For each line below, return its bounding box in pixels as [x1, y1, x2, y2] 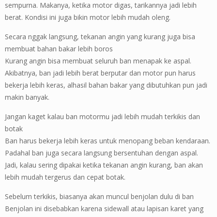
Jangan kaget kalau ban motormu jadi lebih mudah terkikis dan [5, 112, 200, 122]
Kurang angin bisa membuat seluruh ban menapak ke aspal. [5, 56, 191, 66]
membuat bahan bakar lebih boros [5, 44, 113, 54]
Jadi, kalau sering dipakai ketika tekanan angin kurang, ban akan [5, 160, 203, 170]
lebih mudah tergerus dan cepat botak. [5, 172, 125, 182]
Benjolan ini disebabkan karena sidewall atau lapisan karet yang [5, 204, 203, 214]
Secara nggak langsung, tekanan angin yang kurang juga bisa [5, 32, 195, 42]
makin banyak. [5, 93, 49, 102]
